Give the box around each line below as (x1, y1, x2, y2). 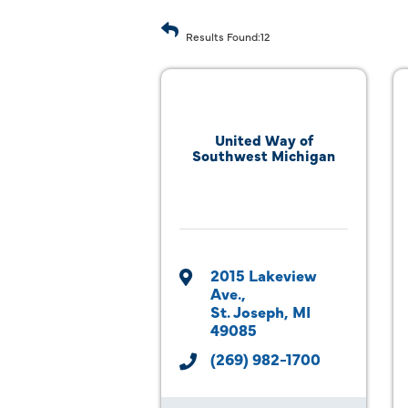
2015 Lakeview (210, 264, 317, 285)
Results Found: (186, 29, 260, 44)
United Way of (214, 129, 313, 149)
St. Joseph (210, 301, 284, 321)
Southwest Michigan (192, 145, 335, 165)
